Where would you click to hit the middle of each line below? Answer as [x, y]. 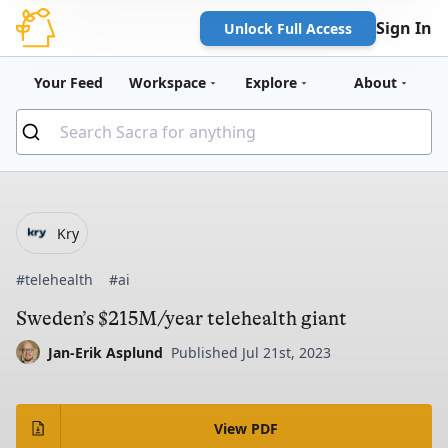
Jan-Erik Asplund [105, 352]
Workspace [167, 82]
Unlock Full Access [288, 28]
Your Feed [68, 82]
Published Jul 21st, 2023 [251, 352]
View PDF [246, 428]
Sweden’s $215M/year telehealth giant [181, 318]
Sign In [404, 28]
